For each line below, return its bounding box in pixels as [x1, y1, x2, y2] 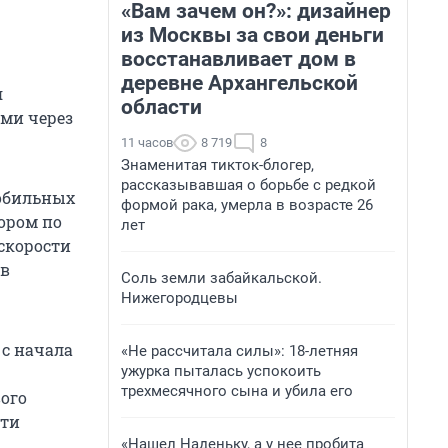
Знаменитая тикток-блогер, [121, 156, 314, 174]
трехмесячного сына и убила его [121, 382, 353, 400]
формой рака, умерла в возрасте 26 [121, 196, 373, 214]
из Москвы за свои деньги [121, 23, 384, 47]
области [121, 95, 202, 119]
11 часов [121, 135, 173, 150]
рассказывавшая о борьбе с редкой [121, 176, 376, 194]
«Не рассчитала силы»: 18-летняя [121, 342, 358, 360]
